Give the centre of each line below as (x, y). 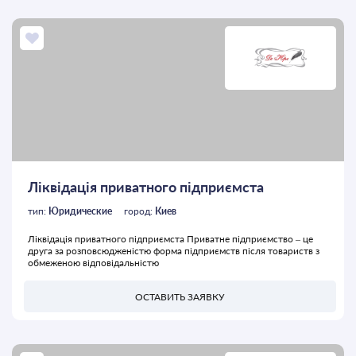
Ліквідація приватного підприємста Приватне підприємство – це (170, 239)
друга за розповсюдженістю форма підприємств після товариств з (174, 251)
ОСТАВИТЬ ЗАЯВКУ (180, 296)
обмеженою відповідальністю (93, 263)
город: (139, 211)
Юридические (80, 211)
